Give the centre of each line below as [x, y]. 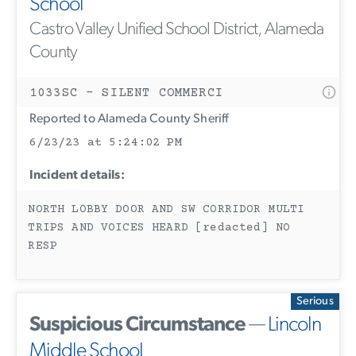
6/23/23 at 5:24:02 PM [105, 143]
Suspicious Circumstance [137, 326]
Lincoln [294, 326]
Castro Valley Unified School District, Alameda [177, 30]
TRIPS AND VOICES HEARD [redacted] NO [159, 228]
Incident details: [77, 176]
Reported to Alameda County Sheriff [129, 120]
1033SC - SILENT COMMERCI [126, 93]
